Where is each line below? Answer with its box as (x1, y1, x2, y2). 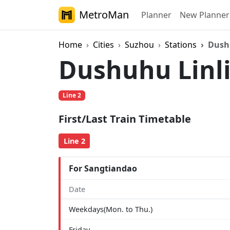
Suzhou (125, 39, 154, 50)
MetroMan (79, 8, 129, 22)
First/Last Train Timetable (59, 112, 191, 126)
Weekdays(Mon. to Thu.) (69, 204, 152, 215)
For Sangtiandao (69, 162, 137, 174)
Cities (93, 39, 114, 50)
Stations (165, 39, 197, 50)
